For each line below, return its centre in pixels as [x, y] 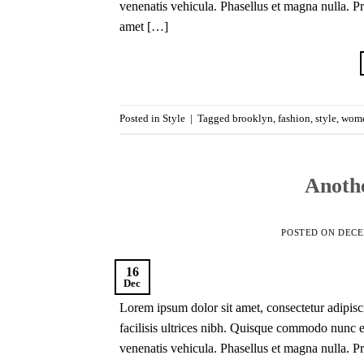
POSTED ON [310, 233]
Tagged [215, 119]
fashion [294, 119]
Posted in [141, 119]
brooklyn [253, 119]
